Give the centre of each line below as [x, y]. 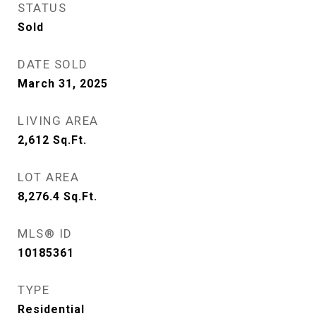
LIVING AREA [58, 121]
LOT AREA [48, 177]
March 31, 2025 [63, 84]
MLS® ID [45, 233]
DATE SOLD [53, 64]
